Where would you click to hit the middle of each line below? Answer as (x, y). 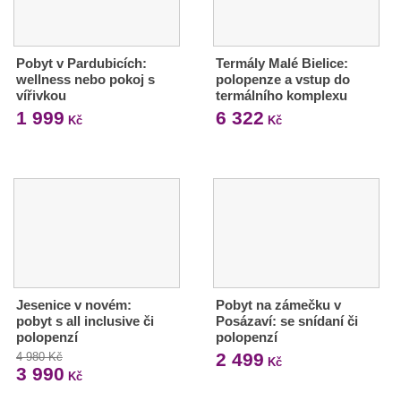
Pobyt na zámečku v (278, 305)
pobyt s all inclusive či (85, 321)
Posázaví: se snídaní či (286, 321)
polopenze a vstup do (282, 80)
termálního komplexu (281, 96)
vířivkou (41, 96)
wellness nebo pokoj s (85, 80)
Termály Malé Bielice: (282, 64)
